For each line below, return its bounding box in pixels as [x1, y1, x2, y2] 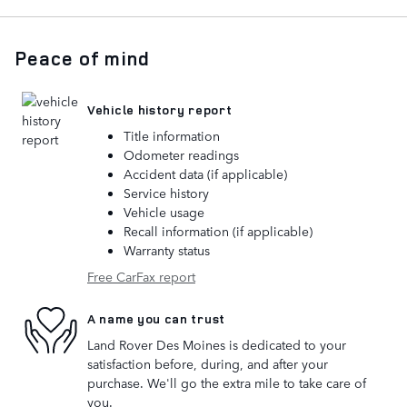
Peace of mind [15, 45, 150, 72]
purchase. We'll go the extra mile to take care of [87, 373, 366, 392]
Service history [124, 184, 209, 203]
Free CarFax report [87, 267, 195, 286]
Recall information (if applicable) [124, 222, 313, 241]
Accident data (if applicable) [124, 164, 287, 184]
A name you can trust [87, 309, 225, 327]
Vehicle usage [124, 203, 204, 222]
